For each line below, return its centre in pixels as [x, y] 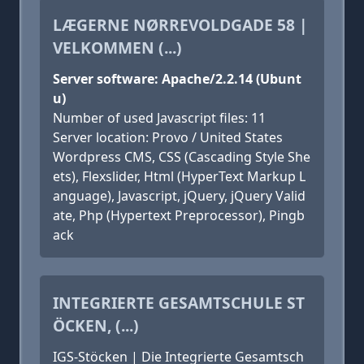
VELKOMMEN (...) [117, 48]
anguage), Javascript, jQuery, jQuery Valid [179, 196]
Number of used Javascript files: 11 [159, 118]
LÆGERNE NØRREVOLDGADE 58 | [180, 25]
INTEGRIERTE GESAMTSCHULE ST [179, 303]
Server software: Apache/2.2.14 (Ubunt [177, 79]
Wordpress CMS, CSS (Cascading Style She [182, 157]
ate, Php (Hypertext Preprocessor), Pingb [179, 215]
